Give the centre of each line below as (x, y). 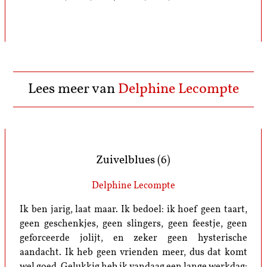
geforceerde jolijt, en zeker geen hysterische (133, 239)
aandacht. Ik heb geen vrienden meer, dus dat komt (133, 253)
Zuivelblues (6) (133, 161)
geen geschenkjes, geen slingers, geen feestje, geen (133, 224)
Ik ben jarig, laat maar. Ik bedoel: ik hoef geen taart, (133, 210)
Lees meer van (73, 89)
